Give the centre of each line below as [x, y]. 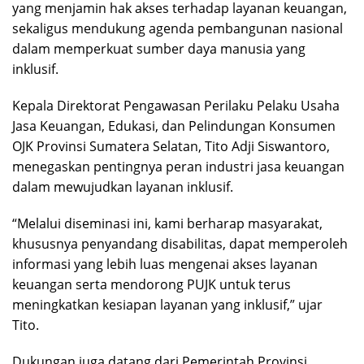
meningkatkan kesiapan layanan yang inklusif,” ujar [167, 304]
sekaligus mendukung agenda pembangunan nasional [178, 28]
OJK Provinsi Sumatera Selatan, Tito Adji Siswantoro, [171, 146]
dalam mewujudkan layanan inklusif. [123, 186]
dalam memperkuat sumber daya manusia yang [159, 48]
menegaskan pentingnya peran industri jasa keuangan [178, 166]
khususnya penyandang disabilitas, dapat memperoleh [180, 243]
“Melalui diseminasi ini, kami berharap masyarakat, [167, 223]
